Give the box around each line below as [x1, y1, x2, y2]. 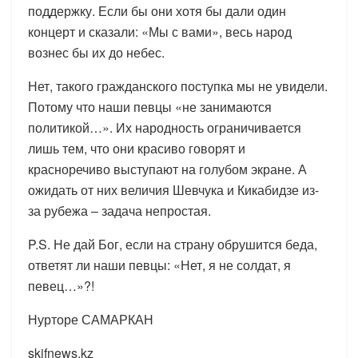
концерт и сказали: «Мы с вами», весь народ [28, 22, 292, 41]
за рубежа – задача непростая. [28, 201, 211, 220]
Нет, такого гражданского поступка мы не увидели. [28, 76, 328, 95]
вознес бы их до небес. [28, 42, 165, 62]
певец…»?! [28, 276, 94, 295]
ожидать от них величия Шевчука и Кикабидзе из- [28, 180, 319, 199]
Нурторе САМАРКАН [28, 309, 153, 328]
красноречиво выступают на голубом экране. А [28, 159, 307, 178]
